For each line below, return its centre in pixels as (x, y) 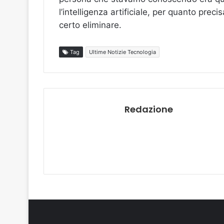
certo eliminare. (90, 25)
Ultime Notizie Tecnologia (122, 52)
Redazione (149, 109)
